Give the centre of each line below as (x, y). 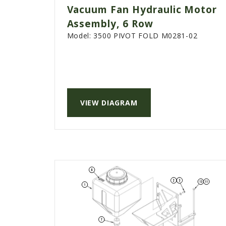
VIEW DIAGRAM (109, 103)
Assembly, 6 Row (110, 24)
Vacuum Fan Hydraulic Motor (142, 10)
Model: (80, 36)
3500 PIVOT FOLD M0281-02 (146, 36)
